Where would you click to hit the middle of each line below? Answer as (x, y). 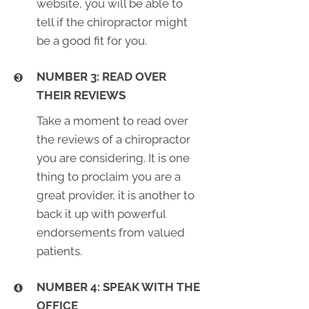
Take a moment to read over (112, 120)
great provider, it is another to (115, 195)
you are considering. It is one (113, 158)
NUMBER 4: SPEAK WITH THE (118, 287)
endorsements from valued (110, 232)
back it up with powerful (101, 213)
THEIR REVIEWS (81, 95)
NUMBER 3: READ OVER (101, 76)
